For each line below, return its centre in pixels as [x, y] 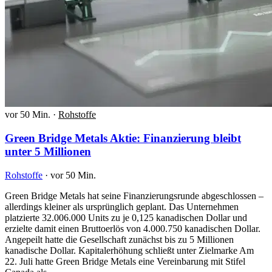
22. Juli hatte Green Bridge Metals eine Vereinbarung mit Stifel [125, 261]
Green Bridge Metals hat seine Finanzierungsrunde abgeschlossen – [134, 195]
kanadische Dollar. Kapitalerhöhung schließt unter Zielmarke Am [129, 250]
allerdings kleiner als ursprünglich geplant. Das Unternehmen [122, 206]
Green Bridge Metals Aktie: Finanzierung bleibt [123, 138]
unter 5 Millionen [48, 152]
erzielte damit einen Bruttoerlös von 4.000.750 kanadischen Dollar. [133, 228]
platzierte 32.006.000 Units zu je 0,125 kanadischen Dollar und [126, 217]
